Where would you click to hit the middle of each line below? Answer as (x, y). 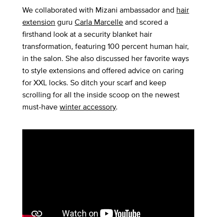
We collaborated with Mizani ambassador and (100, 10)
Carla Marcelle (99, 22)
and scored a (146, 22)
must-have (41, 107)
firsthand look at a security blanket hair (87, 34)
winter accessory (88, 107)
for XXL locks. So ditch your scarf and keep (94, 83)
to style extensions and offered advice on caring (103, 71)
